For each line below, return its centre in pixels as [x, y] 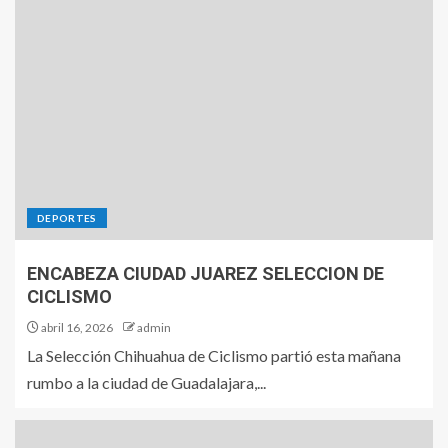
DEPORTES [67, 217]
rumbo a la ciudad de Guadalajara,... [146, 382]
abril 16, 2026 [76, 327]
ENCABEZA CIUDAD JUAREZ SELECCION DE [205, 273]
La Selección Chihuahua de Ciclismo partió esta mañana [214, 355]
